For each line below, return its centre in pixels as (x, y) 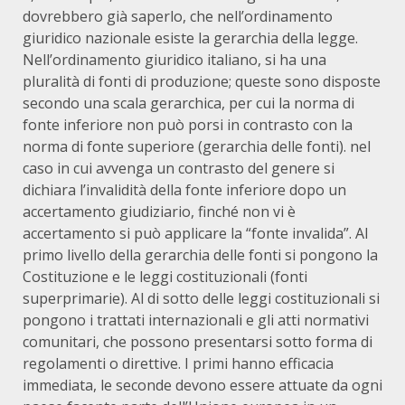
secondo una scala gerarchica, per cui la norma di (188, 103)
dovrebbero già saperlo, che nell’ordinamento (178, 16)
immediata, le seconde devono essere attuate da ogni (202, 385)
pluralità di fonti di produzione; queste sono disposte (202, 81)
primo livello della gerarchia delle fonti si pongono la (200, 255)
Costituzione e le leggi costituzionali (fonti (165, 277)
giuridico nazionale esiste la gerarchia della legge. (190, 38)
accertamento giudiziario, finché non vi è (159, 212)
